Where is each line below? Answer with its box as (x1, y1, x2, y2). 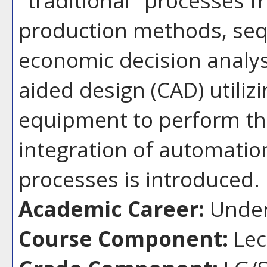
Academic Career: (18, 194, 204, 223)
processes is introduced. (18, 164, 260, 193)
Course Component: (18, 223, 228, 253)
